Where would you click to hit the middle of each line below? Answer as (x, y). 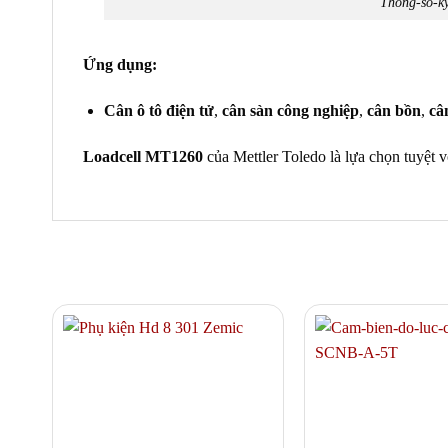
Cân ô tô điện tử (158, 111)
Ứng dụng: (120, 65)
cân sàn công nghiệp (290, 111)
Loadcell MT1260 (143, 156)
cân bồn (393, 111)
